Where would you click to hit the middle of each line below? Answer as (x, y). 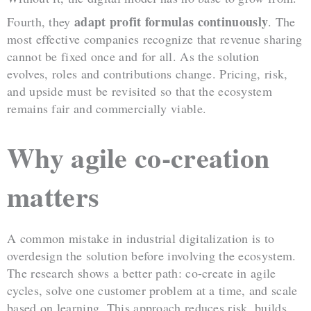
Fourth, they (41, 22)
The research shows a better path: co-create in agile (142, 273)
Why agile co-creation (138, 158)
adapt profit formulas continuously (171, 22)
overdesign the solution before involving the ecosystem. (152, 256)
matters (53, 196)
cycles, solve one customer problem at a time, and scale (152, 291)
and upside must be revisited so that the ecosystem (140, 91)
